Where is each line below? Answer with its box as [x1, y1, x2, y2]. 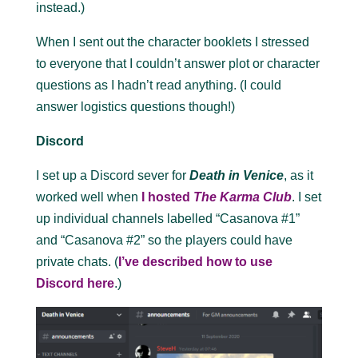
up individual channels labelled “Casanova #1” [35, 212, 300, 225]
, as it [283, 169, 313, 182]
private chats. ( [35, 255, 118, 268]
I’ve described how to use [117, 255, 272, 268]
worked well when [35, 190, 141, 204]
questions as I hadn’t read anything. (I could [35, 78, 281, 92]
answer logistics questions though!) [35, 100, 235, 113]
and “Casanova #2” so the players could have [35, 233, 292, 247]
